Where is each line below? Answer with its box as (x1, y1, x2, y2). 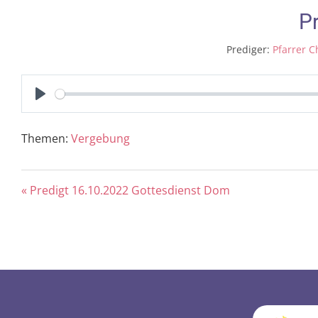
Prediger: (226, 43, 270, 56)
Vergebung (71, 131, 130, 146)
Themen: (21, 131, 68, 146)
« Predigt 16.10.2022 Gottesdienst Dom (21, 182, 230, 198)
